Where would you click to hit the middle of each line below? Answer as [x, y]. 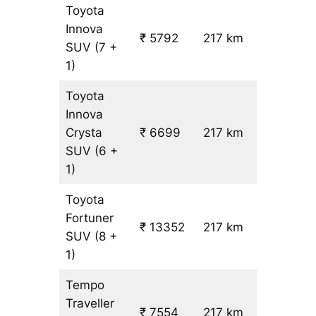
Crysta [84, 132]
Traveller [90, 303]
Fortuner [90, 218]
